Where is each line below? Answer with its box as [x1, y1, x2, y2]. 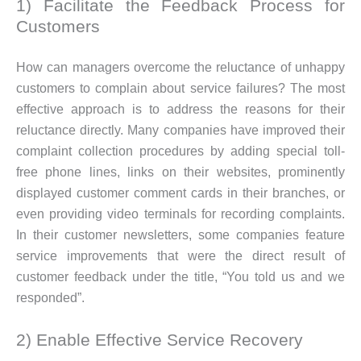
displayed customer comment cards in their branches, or [16, 186, 345, 201]
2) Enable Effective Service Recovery [16, 330, 303, 349]
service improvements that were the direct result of [16, 249, 345, 263]
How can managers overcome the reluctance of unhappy [16, 60, 345, 75]
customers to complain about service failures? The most [16, 81, 345, 96]
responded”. [16, 291, 85, 305]
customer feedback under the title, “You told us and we [16, 270, 345, 284]
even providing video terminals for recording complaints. [16, 207, 345, 222]
